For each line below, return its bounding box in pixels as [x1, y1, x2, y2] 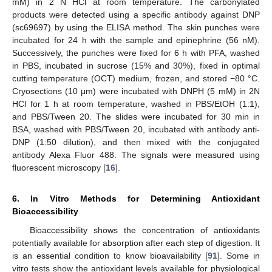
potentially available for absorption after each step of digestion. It [12, 237, 260, 248]
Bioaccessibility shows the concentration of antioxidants [29, 225, 260, 235]
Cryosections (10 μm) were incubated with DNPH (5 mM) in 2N [12, 86, 260, 96]
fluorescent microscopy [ [12, 162, 106, 172]
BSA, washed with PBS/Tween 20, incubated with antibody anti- [12, 124, 260, 134]
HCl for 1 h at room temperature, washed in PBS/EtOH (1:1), [12, 98, 260, 109]
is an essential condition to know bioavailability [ [12, 250, 208, 260]
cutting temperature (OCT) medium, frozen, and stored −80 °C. [12, 73, 260, 83]
